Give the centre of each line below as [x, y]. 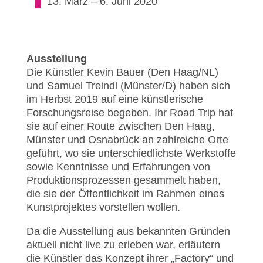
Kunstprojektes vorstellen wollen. [103, 207]
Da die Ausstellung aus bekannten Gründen [128, 231]
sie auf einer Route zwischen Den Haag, [120, 126]
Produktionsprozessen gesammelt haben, [123, 180]
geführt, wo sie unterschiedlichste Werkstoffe [131, 153]
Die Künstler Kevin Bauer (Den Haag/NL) [122, 72]
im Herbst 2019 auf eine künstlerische [114, 99]
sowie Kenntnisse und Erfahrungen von [118, 167]
